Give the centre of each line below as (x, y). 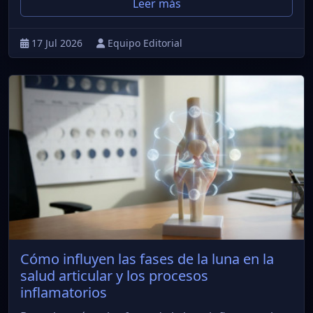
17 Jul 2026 (58, 43)
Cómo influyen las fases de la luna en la (147, 259)
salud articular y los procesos (114, 276)
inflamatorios (64, 293)
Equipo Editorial (145, 43)
